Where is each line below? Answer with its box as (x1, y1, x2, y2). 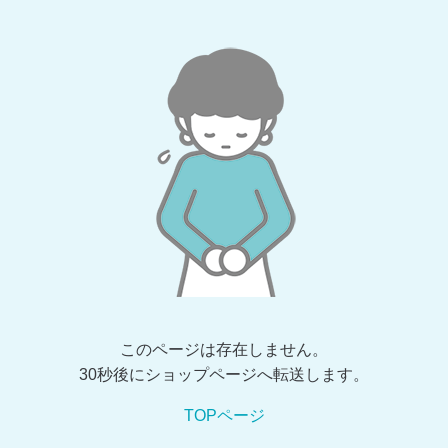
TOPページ (183, 407, 265, 424)
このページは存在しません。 (120, 341, 328, 358)
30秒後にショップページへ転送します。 (79, 366, 369, 383)
